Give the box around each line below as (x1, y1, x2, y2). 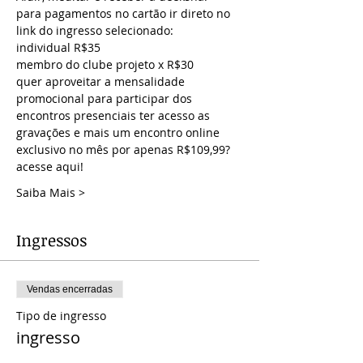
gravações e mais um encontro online (16, 125, 223, 140)
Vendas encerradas (27, 284, 113, 295)
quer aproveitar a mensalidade (16, 74, 188, 89)
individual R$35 (16, 40, 100, 55)
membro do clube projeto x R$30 (16, 57, 194, 72)
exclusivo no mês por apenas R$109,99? (16, 142, 233, 157)
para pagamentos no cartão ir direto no (16, 6, 233, 21)
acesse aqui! (16, 159, 83, 174)
